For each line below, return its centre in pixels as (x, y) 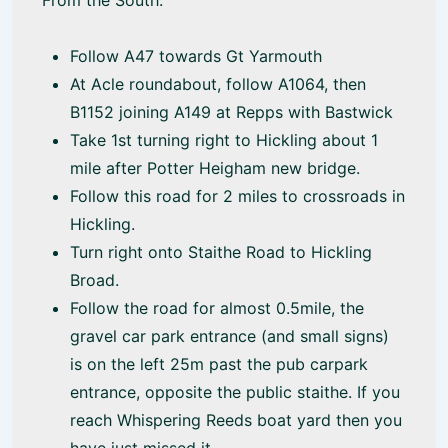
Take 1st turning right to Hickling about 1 (224, 140)
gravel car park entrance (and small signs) (229, 336)
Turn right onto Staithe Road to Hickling (221, 252)
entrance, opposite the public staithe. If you (235, 392)
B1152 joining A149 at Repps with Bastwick (231, 112)
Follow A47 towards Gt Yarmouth (196, 56)
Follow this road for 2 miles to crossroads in (237, 196)
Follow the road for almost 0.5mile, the (217, 308)
